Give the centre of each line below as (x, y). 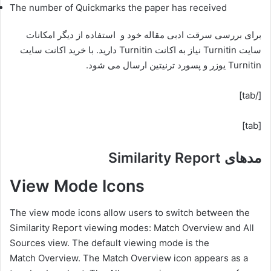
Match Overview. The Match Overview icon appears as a (129, 258)
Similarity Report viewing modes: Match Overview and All (132, 228)
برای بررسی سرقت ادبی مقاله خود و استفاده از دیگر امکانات (144, 35)
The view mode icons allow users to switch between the (130, 213)
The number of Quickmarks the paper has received (118, 8)
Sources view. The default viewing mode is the (109, 243)
